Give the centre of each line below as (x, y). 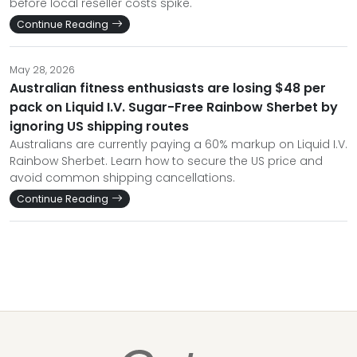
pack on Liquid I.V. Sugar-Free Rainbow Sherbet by (174, 107)
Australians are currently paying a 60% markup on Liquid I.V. (178, 144)
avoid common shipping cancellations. (122, 178)
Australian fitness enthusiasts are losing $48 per (168, 88)
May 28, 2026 (42, 70)
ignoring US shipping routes (99, 126)
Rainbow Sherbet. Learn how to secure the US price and (166, 161)
